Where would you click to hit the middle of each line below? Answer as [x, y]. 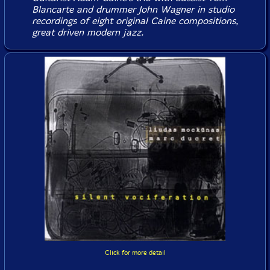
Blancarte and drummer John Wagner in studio [133, 9]
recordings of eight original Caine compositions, [135, 21]
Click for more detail [135, 253]
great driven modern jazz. [87, 32]
